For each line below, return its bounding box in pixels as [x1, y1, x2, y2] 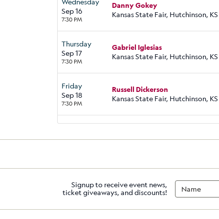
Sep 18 [62, 90, 82, 100]
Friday [62, 81, 82, 90]
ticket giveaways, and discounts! [63, 188, 167, 197]
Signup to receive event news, [71, 180, 167, 190]
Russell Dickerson [112, 85, 168, 94]
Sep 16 [62, 6, 82, 16]
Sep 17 [62, 48, 82, 58]
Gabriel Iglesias [112, 43, 162, 52]
